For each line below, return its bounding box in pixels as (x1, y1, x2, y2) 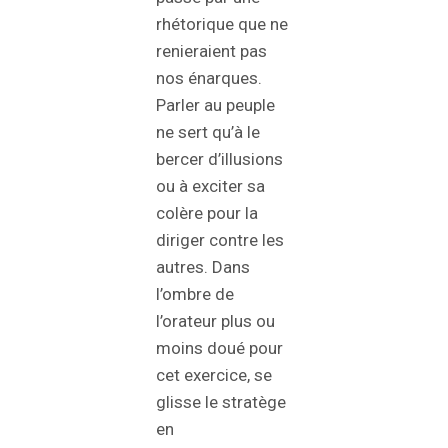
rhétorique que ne (156, 14, 288, 35)
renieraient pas (156, 41, 267, 62)
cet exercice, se (156, 365, 272, 386)
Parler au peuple (156, 95, 275, 116)
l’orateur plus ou (156, 311, 275, 332)
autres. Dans (156, 257, 250, 278)
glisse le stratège (156, 392, 286, 413)
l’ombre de (156, 284, 234, 305)
